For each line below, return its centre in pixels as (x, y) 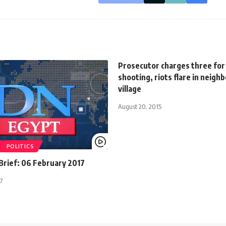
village (130, 89)
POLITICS (20, 146)
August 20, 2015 (140, 106)
